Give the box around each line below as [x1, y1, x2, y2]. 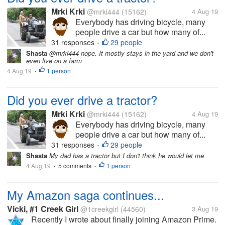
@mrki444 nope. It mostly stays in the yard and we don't [47, 48, 213, 58]
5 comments [58, 161, 91, 170]
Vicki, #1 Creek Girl [7, 203, 78, 214]
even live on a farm [26, 56, 82, 65]
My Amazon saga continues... [7, 186, 164, 203]
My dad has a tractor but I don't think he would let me [47, 151, 204, 160]
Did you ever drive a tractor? [7, 91, 157, 108]
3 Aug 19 [192, 204, 218, 213]
